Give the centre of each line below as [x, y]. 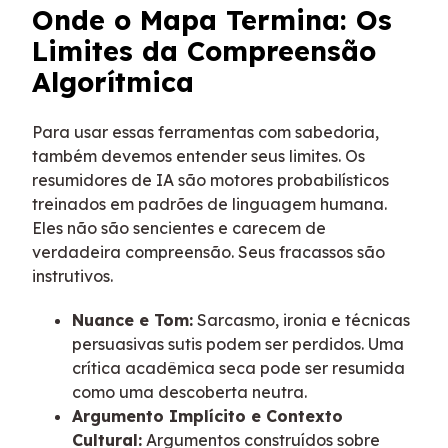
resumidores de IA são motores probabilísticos [210, 180]
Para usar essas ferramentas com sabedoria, [205, 132]
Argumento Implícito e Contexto [207, 416]
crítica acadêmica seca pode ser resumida [238, 368]
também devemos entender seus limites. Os [198, 156]
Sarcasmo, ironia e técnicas [301, 320]
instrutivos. [72, 276]
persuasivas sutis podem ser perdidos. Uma [238, 344]
